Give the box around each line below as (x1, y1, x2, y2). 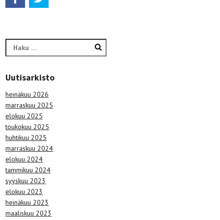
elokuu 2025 (5, 111, 43, 120)
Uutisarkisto (5, 72, 55, 83)
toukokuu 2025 (5, 122, 50, 131)
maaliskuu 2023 (5, 208, 52, 218)
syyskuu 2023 (5, 176, 46, 185)
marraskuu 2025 (5, 100, 54, 110)
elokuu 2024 (5, 154, 43, 164)
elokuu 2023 (5, 187, 43, 196)
